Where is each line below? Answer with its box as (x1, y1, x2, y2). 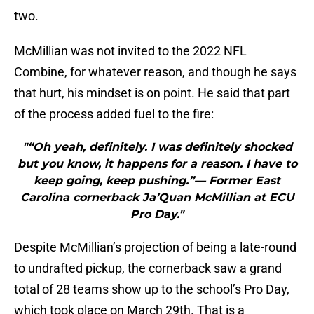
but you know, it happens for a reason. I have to (17, 157, 297, 171)
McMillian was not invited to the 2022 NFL (14, 43, 247, 59)
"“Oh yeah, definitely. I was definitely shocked (22, 140, 292, 154)
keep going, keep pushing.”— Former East (34, 174, 280, 188)
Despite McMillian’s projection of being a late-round (14, 240, 296, 255)
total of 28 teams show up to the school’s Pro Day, (14, 282, 289, 297)
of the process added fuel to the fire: (14, 107, 214, 122)
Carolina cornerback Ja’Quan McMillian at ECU (20, 191, 294, 205)
